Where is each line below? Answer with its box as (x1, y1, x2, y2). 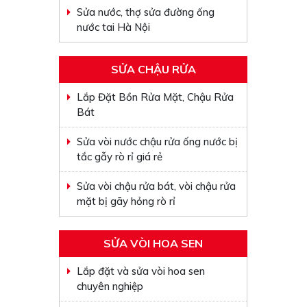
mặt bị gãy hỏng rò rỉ (77, 195, 176, 208)
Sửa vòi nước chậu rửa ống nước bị (77, 135, 238, 148)
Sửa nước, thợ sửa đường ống (77, 5, 215, 19)
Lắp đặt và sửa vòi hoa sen (77, 265, 206, 278)
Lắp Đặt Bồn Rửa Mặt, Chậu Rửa (77, 90, 234, 103)
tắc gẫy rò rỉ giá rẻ (77, 150, 163, 163)
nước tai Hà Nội (77, 21, 151, 34)
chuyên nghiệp (77, 280, 144, 293)
